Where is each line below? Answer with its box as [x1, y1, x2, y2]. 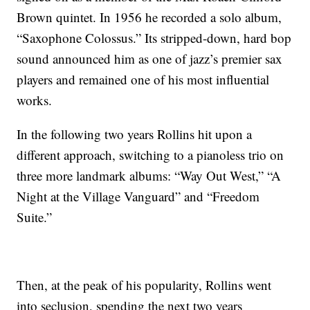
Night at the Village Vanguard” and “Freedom [17, 187, 260, 205]
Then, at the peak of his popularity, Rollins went [17, 275, 272, 293]
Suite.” [17, 208, 53, 226]
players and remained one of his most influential [17, 70, 270, 88]
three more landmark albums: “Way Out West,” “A [17, 166, 282, 184]
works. [17, 91, 53, 109]
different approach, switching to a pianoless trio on [17, 145, 284, 163]
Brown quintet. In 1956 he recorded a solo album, [17, 8, 282, 26]
